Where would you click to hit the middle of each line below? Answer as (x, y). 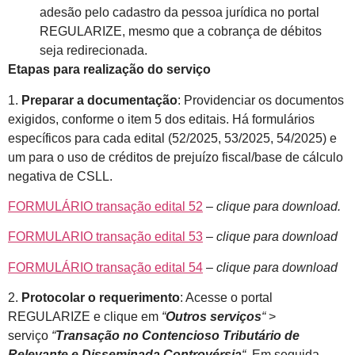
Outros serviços (214, 317)
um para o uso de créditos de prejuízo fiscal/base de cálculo (176, 157)
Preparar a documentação (99, 100)
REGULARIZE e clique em (83, 317)
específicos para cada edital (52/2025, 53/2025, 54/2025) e (172, 138)
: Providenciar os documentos (261, 100)
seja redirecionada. (94, 51)
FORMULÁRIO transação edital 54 (105, 267)
